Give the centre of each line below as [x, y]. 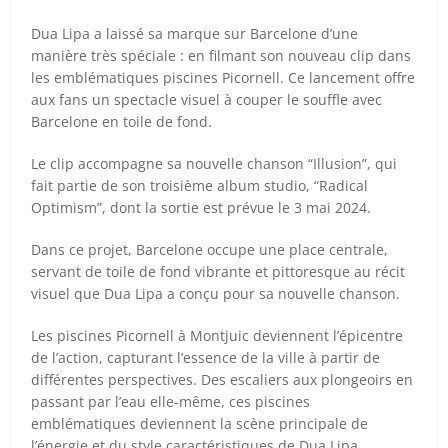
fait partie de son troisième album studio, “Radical [200, 185]
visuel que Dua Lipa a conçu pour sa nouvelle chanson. [216, 293]
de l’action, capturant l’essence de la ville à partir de [206, 357]
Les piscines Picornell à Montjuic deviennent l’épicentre [217, 335]
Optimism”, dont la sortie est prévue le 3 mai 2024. [201, 207]
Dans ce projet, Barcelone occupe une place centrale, [210, 249]
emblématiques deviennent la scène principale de [200, 423]
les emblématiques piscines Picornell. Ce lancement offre [223, 77]
